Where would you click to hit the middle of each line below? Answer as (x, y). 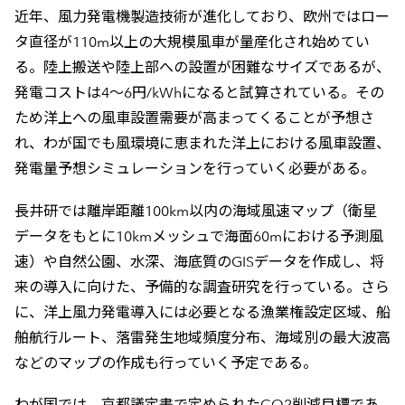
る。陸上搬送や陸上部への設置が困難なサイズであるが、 (202, 67)
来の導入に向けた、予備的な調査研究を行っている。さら (202, 287)
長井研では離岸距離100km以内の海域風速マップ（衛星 (195, 211)
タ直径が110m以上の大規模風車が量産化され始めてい (192, 42)
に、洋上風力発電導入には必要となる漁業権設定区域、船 (202, 312)
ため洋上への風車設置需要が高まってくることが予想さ (194, 118)
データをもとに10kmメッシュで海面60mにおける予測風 (198, 236)
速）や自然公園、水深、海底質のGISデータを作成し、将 (199, 261)
